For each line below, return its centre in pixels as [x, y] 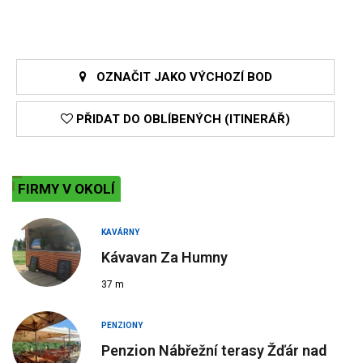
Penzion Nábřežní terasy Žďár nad [214, 351]
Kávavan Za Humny [164, 258]
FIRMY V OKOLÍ [66, 189]
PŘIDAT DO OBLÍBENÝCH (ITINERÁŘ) [181, 120]
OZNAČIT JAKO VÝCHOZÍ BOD [179, 77]
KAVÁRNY [120, 233]
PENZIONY [122, 326]
